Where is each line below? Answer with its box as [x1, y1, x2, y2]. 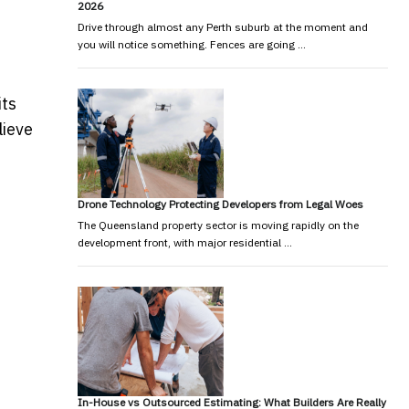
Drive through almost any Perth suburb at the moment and [77, 19, 368, 34]
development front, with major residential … [77, 235, 292, 249]
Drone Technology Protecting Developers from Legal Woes [77, 196, 363, 211]
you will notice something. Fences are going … [77, 37, 306, 51]
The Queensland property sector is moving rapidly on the [77, 217, 359, 232]
